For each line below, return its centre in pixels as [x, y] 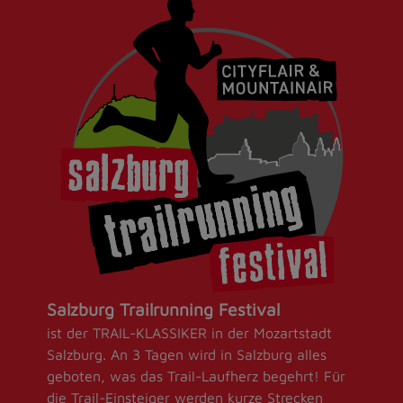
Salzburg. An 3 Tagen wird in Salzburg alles [187, 354]
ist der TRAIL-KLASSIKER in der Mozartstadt [189, 332]
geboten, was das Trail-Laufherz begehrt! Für [196, 376]
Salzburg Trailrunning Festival [163, 309]
